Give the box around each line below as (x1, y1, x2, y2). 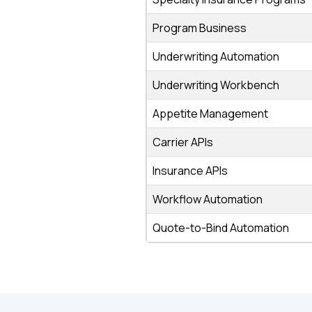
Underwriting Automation (153, 49, 279, 64)
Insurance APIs (153, 163, 228, 178)
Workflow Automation (153, 192, 263, 207)
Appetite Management (153, 106, 268, 121)
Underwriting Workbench (153, 77, 279, 93)
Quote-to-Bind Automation (153, 220, 289, 235)
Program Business (153, 20, 247, 36)
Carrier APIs (153, 134, 213, 150)
